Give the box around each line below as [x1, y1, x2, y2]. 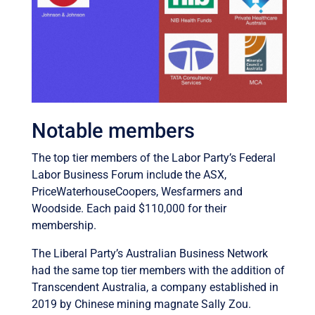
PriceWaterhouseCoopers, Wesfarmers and [31, 184, 243, 198]
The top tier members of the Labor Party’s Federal [31, 150, 276, 165]
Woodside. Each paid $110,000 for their [31, 201, 226, 215]
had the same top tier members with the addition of [31, 263, 285, 277]
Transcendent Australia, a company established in [31, 280, 278, 294]
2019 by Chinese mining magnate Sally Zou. [31, 297, 251, 311]
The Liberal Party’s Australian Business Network [31, 246, 268, 260]
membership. [31, 218, 96, 232]
